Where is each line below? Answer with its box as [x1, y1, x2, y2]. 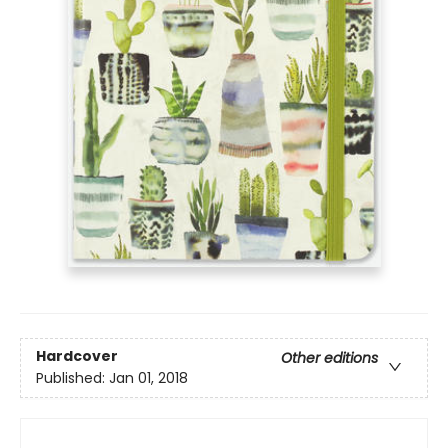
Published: [36, 368, 109, 389]
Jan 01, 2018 [109, 368, 188, 389]
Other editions [281, 348, 378, 369]
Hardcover [36, 346, 118, 367]
